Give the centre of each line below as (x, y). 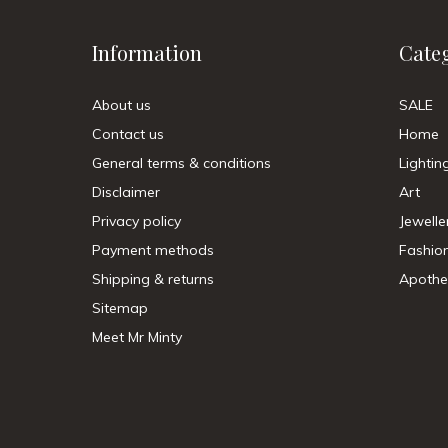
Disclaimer (126, 192)
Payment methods (153, 250)
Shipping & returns (153, 279)
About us (121, 105)
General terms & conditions (181, 163)
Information (147, 52)
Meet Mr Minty (137, 337)
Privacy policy (136, 221)
